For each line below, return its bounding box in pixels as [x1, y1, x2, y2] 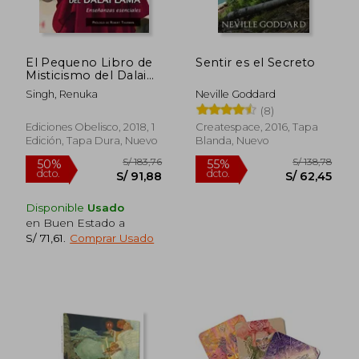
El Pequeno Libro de [26, 54, 153, 70]
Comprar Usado [70, 231, 155, 244]
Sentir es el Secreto [196, 54, 316, 70]
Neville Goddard [196, 87, 276, 100]
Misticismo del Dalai [26, 67, 147, 83]
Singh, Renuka [26, 87, 99, 100]
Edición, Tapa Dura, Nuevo [26, 134, 159, 147]
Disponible [26, 200, 88, 214]
